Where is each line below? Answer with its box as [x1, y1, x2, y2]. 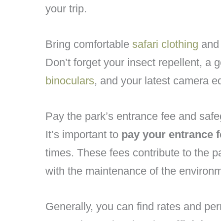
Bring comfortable [45, 37, 132, 50]
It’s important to [45, 128, 121, 141]
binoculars [45, 74, 94, 87]
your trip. [45, 2, 87, 15]
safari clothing [132, 37, 198, 50]
